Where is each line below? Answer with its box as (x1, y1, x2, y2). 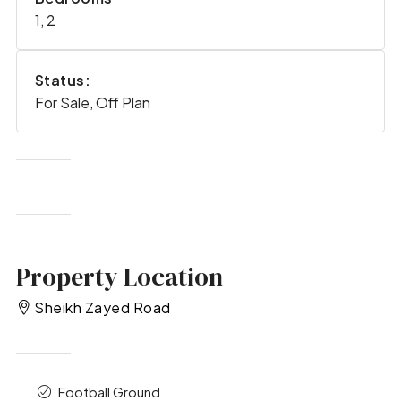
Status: (34, 71, 91, 90)
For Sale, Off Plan (34, 93, 150, 113)
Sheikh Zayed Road (34, 298, 171, 318)
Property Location (15, 259, 223, 294)
